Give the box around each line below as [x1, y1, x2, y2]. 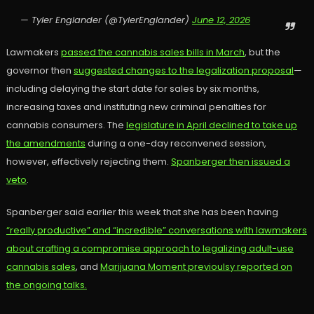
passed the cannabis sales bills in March [60, 46, 245, 60]
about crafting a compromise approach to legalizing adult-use [6, 242, 294, 256]
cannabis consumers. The [6, 118, 126, 132]
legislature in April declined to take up [125, 118, 297, 132]
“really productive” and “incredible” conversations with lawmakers [6, 224, 307, 238]
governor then [6, 64, 74, 78]
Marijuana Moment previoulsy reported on [100, 260, 292, 274]
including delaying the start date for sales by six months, [6, 82, 259, 96]
